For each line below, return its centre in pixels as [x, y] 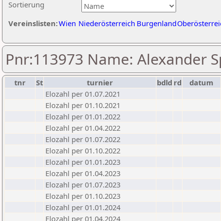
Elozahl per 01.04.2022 [83, 128]
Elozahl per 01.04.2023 [83, 173]
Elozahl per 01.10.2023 [83, 196]
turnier [100, 82]
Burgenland [157, 23]
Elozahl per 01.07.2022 [83, 139]
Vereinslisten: [33, 23]
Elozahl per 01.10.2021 [83, 105]
